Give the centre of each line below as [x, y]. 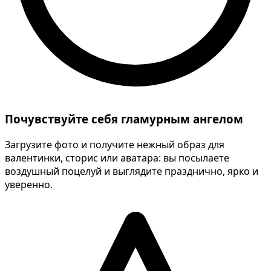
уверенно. [29, 185]
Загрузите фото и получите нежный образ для [115, 145]
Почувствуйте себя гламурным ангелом [124, 119]
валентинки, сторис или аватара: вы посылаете [117, 158]
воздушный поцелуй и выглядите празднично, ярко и [132, 171]
